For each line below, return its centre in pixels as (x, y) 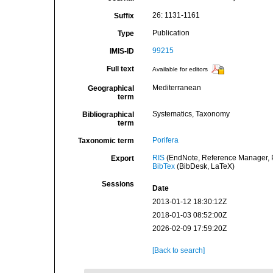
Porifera (165, 140)
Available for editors (180, 69)
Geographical (111, 88)
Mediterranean (176, 88)
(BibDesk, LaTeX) (204, 166)
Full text (120, 69)
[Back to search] (178, 250)
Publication (171, 33)
